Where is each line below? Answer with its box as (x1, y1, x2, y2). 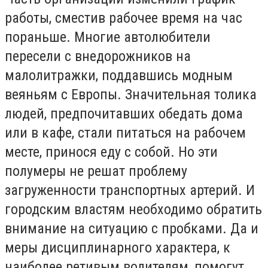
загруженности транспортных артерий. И (5, 182, 255, 199)
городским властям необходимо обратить (5, 201, 262, 218)
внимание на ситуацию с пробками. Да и (5, 220, 258, 237)
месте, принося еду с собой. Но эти (5, 144, 218, 161)
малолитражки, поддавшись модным (5, 67, 233, 84)
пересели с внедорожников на (5, 48, 191, 65)
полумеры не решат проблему (5, 163, 187, 180)
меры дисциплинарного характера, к (5, 239, 230, 257)
